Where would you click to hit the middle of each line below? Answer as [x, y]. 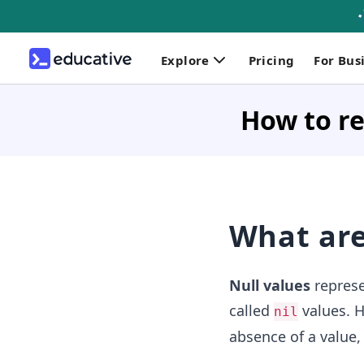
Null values [269, 285]
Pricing [271, 60]
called [251, 310]
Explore [185, 60]
